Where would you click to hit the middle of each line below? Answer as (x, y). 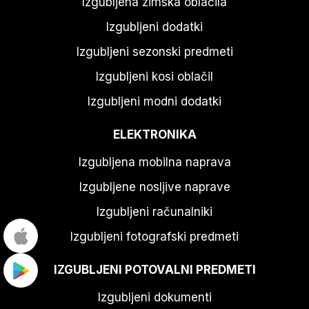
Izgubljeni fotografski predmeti (154, 236)
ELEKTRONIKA (154, 134)
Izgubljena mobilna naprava (154, 162)
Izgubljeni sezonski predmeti (154, 51)
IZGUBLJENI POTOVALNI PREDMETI (154, 269)
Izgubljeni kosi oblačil (154, 76)
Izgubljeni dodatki (154, 27)
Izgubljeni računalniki (154, 211)
